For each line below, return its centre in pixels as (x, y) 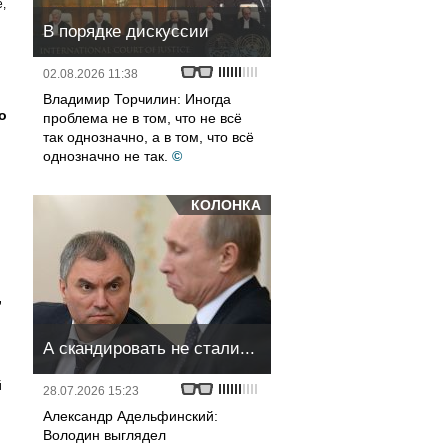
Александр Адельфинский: (130, 416)
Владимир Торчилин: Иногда (137, 99)
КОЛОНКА (226, 205)
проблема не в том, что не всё (142, 118)
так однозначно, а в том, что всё (148, 137)
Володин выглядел (104, 435)
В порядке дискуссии (126, 31)
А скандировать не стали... (149, 348)
